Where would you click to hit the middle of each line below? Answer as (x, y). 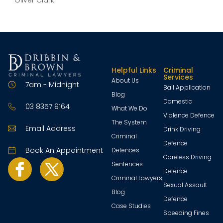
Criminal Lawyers (137, 178)
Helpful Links (134, 70)
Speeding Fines (186, 213)
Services (178, 77)
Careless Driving (187, 157)
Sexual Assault (185, 185)
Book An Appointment (64, 150)
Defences (125, 150)
